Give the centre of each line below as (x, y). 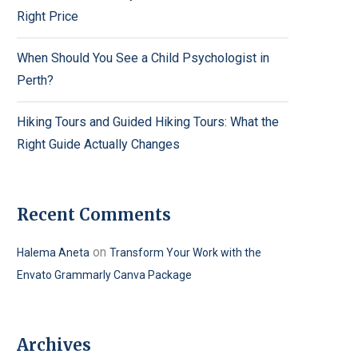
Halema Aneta (53, 253)
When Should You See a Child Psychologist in (143, 58)
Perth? (35, 80)
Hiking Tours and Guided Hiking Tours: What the (148, 122)
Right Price (48, 16)
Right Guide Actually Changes (98, 144)
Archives (54, 345)
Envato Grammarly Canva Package (104, 275)
